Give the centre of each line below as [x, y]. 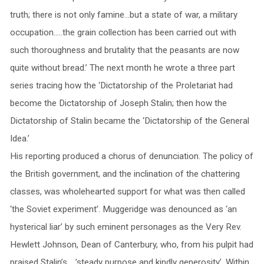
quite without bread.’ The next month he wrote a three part [122, 67]
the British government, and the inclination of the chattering [125, 174]
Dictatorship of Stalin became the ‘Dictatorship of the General [129, 121]
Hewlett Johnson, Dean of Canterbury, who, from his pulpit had [131, 244]
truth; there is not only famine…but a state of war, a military [123, 14]
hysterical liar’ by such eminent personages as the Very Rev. [126, 227]
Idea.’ [19, 138]
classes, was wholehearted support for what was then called [127, 191]
